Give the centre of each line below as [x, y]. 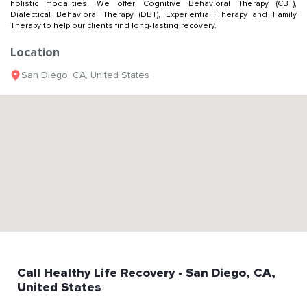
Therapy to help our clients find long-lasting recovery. [113, 25]
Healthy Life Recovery [109, 272]
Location [35, 52]
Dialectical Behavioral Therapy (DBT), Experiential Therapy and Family [153, 14]
